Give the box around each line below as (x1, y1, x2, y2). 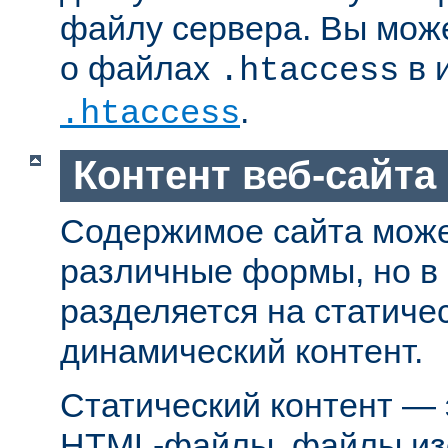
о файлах (60, 49, 219, 88)
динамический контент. (60, 331, 423, 370)
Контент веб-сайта (72, 153, 436, 198)
